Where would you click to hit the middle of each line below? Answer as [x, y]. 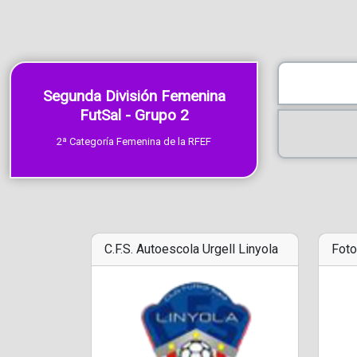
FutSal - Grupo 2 [134, 116]
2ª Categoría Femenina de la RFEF [134, 142]
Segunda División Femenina [134, 96]
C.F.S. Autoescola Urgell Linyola [191, 249]
